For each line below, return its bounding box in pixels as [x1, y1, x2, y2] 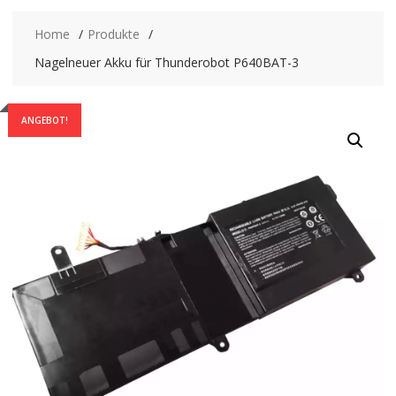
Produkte [87, 25, 140, 42]
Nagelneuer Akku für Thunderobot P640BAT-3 [34, 53, 299, 71]
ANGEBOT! [20, 113, 68, 126]
